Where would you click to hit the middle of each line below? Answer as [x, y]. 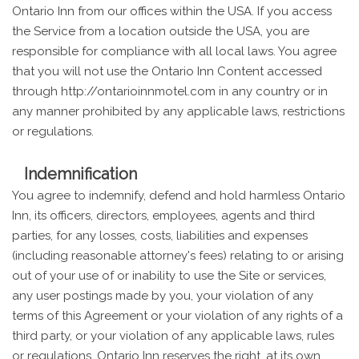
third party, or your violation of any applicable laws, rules [173, 335]
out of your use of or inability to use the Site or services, [169, 275]
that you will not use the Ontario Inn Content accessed [167, 71]
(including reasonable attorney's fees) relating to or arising [178, 255]
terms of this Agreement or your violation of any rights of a [177, 315]
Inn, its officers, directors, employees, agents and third [163, 215]
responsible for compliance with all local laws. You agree [174, 51]
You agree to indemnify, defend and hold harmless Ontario [179, 195]
